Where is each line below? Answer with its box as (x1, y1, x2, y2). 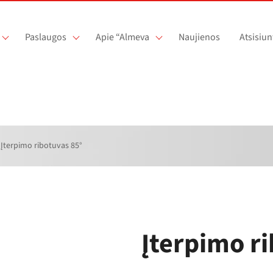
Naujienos (178, 30, 220, 44)
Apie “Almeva (95, 30, 149, 44)
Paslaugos (24, 30, 66, 44)
